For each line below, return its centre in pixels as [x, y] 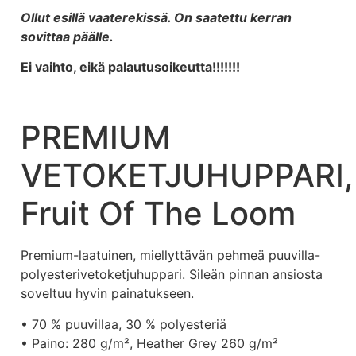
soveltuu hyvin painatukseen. [107, 294]
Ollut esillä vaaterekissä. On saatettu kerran [156, 18]
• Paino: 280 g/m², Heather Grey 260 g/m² [149, 343]
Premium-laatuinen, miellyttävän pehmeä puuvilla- [170, 255]
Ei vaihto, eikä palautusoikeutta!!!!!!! [130, 67]
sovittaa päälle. [67, 37]
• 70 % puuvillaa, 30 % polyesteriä [124, 324]
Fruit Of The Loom [158, 214]
